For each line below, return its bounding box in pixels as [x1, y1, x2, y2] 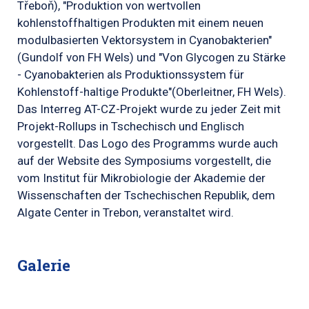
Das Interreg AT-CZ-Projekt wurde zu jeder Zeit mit [17, 102, 281, 117]
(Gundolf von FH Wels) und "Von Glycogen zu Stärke [17, 50, 286, 65]
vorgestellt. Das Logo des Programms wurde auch [17, 137, 278, 151]
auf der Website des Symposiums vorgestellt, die [17, 154, 271, 168]
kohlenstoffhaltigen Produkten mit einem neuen [17, 16, 263, 30]
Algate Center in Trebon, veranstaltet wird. [17, 206, 234, 220]
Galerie [17, 255, 70, 276]
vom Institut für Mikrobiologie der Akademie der [17, 171, 266, 186]
